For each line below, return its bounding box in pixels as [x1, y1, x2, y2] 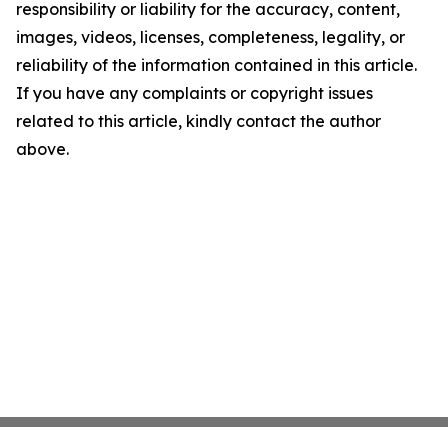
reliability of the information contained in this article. [16, 55, 417, 75]
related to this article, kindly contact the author [16, 111, 381, 131]
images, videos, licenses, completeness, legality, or [16, 27, 405, 47]
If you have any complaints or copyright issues [16, 83, 373, 103]
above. [16, 139, 69, 159]
